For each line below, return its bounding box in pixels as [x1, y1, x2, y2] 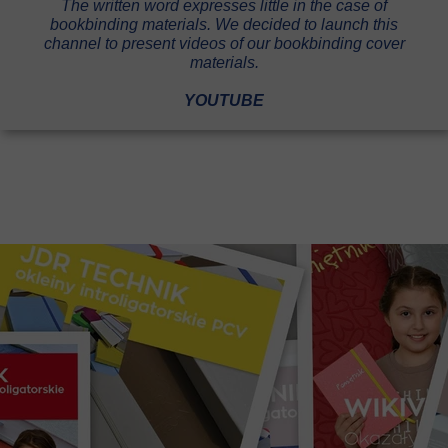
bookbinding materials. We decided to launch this [50, 16, 398, 33]
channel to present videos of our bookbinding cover [43, 35, 405, 52]
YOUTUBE [184, 92, 264, 109]
